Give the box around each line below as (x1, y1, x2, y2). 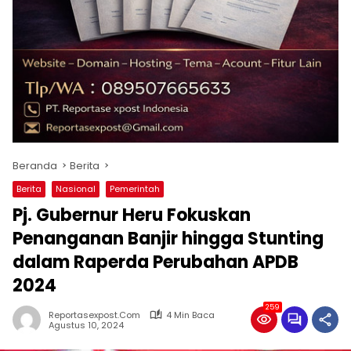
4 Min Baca (166, 308, 215, 321)
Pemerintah (110, 182, 160, 195)
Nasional (56, 182, 96, 195)
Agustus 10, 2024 (49, 319, 124, 331)
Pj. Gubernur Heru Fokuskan (13, 202, 251, 227)
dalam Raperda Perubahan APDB (13, 249, 299, 274)
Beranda (13, 157, 57, 173)
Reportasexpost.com (49, 308, 140, 321)
